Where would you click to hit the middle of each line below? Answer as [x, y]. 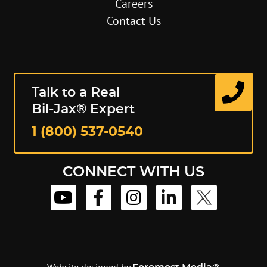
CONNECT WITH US [133, 172]
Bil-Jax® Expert [83, 109]
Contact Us [133, 21]
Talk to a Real [76, 92]
